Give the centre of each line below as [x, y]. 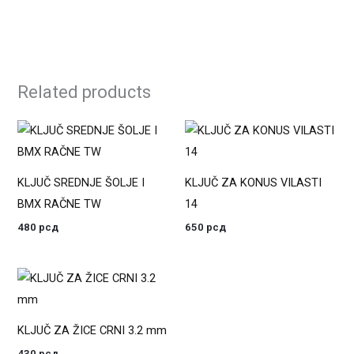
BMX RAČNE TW [60, 204]
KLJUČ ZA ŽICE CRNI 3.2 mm [92, 330]
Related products [85, 92]
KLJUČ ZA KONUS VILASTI [253, 183]
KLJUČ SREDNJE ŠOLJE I [81, 183]
